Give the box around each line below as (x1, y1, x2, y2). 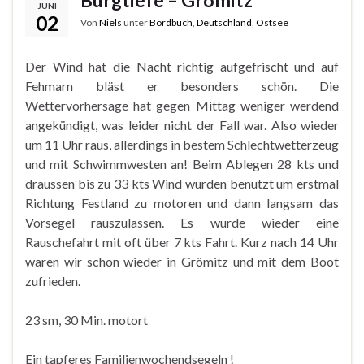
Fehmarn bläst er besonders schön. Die (25, 77, 339, 93)
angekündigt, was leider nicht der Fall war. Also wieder (25, 116, 339, 132)
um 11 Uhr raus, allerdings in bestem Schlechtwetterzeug (25, 136, 339, 152)
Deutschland (197, 15, 252, 28)
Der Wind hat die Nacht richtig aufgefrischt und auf (25, 58, 339, 74)
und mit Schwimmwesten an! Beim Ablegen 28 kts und (25, 155, 339, 171)
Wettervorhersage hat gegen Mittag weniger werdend (25, 97, 339, 113)
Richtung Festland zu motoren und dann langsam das (25, 194, 339, 210)
